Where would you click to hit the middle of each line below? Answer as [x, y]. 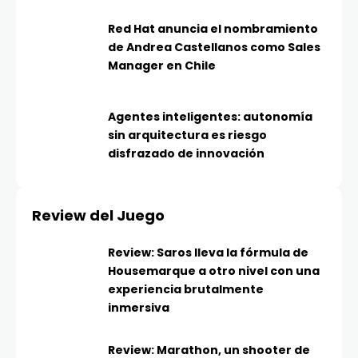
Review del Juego [98, 216]
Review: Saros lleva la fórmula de [208, 253]
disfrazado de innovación [186, 154]
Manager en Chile [162, 66]
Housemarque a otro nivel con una [214, 271]
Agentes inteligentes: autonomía [210, 117]
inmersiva [139, 308]
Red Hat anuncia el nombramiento [213, 29]
